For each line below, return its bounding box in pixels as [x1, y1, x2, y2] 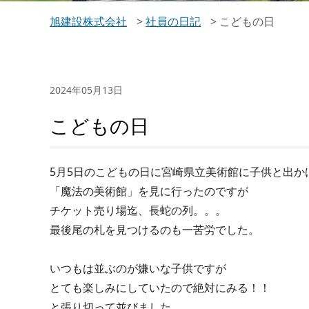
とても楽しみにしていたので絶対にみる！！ [50, 280, 270, 295]
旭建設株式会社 [50, 14, 127, 29]
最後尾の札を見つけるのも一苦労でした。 [50, 222, 259, 237]
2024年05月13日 [50, 83, 123, 97]
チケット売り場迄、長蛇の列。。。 [50, 203, 226, 218]
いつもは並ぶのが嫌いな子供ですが [50, 261, 226, 276]
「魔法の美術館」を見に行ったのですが [50, 183, 248, 199]
